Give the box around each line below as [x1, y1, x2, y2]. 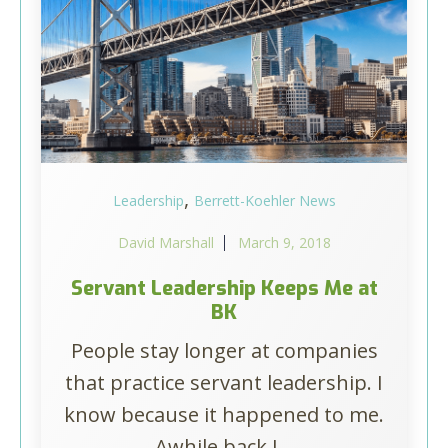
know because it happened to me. [64, 401, 384, 428]
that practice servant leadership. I [65, 369, 383, 396]
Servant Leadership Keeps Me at [70, 275, 378, 302]
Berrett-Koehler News [193, 191, 336, 210]
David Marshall [117, 233, 214, 252]
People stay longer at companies [70, 337, 378, 364]
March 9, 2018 [237, 233, 331, 252]
